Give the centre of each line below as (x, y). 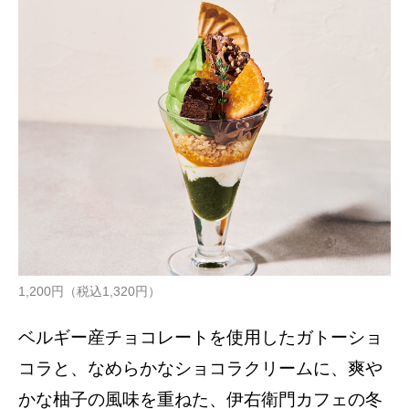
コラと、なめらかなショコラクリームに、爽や (200, 369)
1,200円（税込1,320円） (89, 292)
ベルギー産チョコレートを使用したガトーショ (200, 338)
